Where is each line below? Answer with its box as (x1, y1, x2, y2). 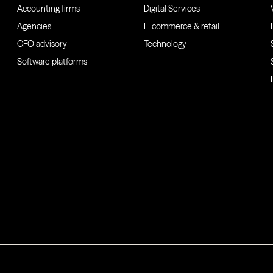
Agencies (17, 21, 51, 32)
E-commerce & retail (144, 21, 219, 32)
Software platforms (17, 56, 87, 68)
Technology (144, 38, 186, 50)
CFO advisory (17, 38, 67, 50)
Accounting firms (17, 3, 80, 15)
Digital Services (144, 3, 200, 15)
